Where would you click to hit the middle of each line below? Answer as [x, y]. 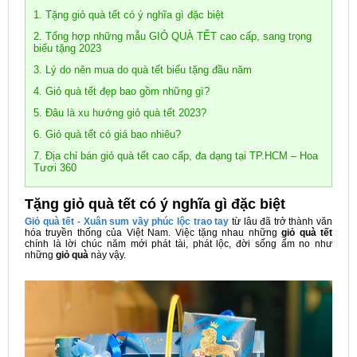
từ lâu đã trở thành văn [280, 222]
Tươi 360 [55, 168]
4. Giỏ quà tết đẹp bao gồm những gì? [122, 91]
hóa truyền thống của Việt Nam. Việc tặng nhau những [153, 233]
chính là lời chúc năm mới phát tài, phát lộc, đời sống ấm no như [178, 244]
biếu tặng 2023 [67, 48]
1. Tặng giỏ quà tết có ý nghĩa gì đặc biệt [129, 15]
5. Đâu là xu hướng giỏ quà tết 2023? [120, 113]
